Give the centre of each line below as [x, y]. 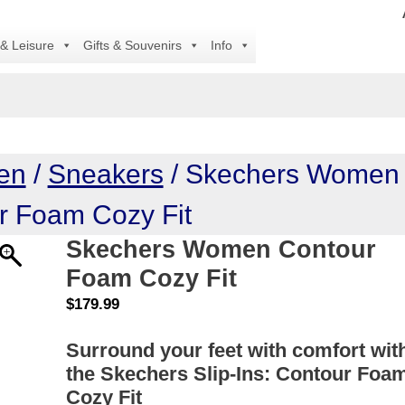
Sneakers [105, 174]
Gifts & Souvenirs [132, 45]
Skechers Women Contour [221, 249]
